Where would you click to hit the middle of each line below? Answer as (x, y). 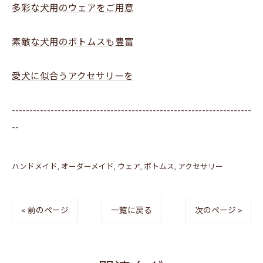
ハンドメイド (35, 166)
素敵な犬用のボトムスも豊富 (73, 42)
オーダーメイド (87, 166)
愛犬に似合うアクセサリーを (73, 76)
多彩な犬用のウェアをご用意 (73, 8)
